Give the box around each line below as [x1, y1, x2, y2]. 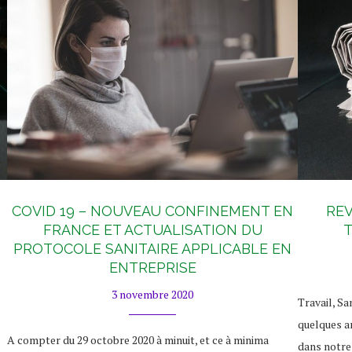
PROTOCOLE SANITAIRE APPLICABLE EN [13, 240, 291, 257]
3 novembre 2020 [112, 286, 193, 302]
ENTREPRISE [108, 258, 196, 276]
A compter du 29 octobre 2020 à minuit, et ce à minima [7, 332, 269, 347]
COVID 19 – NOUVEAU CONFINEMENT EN [12, 202, 293, 219]
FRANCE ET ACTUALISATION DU [42, 221, 262, 238]
